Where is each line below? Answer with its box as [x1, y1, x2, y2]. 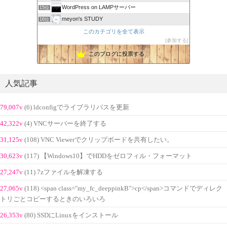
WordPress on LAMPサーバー [62, 4, 136, 11]
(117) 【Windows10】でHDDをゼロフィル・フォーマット [24, 152, 192, 160]
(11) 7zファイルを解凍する [24, 168, 103, 176]
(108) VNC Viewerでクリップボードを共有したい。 [24, 136, 173, 143]
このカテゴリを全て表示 [83, 28, 144, 34]
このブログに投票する [88, 51, 144, 57]
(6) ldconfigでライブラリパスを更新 [24, 103, 129, 111]
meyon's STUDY [62, 16, 103, 22]
